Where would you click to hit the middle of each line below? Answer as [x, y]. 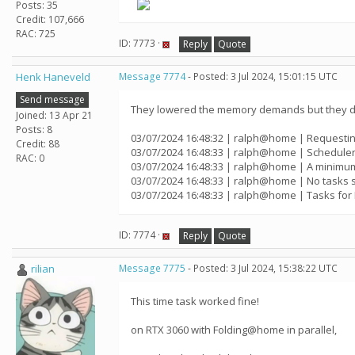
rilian [43, 269]
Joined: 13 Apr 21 [54, 115]
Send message [52, 99]
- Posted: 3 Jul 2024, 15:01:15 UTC [261, 76]
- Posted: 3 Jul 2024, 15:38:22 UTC [261, 268]
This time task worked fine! [195, 301]
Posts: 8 [34, 129]
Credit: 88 [38, 143]
